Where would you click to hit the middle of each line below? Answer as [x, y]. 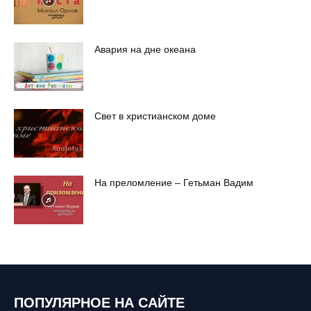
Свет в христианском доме [155, 116]
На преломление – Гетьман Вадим [174, 182]
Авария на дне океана [145, 49]
